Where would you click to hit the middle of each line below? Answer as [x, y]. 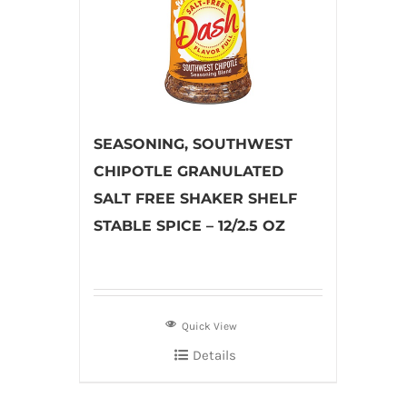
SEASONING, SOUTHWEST [193, 144]
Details [214, 355]
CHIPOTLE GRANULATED [189, 171]
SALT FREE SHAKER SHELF [195, 199]
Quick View [210, 326]
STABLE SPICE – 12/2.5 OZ [189, 226]
